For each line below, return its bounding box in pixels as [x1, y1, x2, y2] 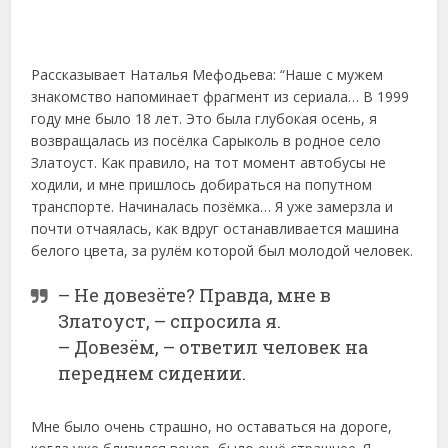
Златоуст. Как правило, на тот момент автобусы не [31, 152, 387, 172]
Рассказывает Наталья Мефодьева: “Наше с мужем [31, 64, 384, 84]
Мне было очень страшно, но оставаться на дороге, [31, 416, 393, 436]
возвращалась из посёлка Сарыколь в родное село [31, 130, 382, 150]
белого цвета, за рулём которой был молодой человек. [31, 240, 414, 260]
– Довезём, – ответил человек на [58, 334, 369, 359]
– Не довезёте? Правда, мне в [58, 282, 332, 307]
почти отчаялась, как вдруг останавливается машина [31, 218, 400, 238]
